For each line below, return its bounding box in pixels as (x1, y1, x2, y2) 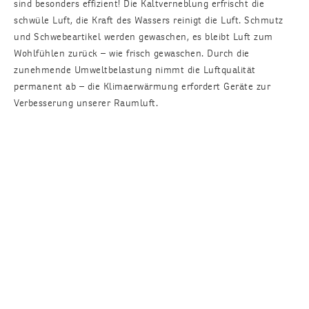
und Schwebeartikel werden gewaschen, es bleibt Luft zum (14, 29, 273, 44)
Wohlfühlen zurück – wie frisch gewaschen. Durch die (14, 46, 250, 61)
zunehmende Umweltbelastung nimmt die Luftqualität (14, 62, 256, 77)
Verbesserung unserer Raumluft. (14, 95, 158, 110)
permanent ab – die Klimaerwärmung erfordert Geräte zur (14, 79, 270, 94)
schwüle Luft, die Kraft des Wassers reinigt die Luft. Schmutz (14, 12, 283, 28)
